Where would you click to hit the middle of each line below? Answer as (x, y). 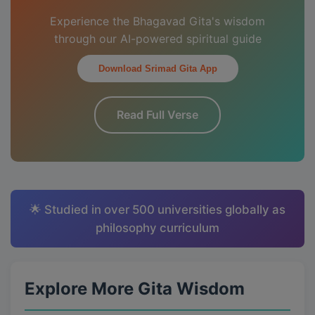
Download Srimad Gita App (157, 69)
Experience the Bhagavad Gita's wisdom (157, 21)
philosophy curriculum (157, 228)
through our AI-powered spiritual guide (157, 39)
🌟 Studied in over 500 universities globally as (157, 210)
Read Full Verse (157, 115)
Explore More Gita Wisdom (135, 289)
